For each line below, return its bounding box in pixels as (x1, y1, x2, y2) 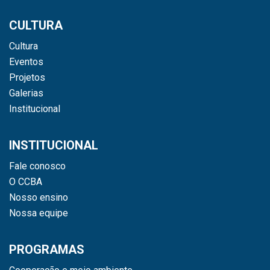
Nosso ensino (9, 191, 68, 203)
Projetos (9, 71, 45, 83)
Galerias (9, 87, 43, 99)
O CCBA (9, 175, 42, 187)
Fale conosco (9, 160, 66, 172)
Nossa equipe (9, 207, 68, 219)
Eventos (9, 55, 43, 67)
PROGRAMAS (9, 242, 84, 257)
